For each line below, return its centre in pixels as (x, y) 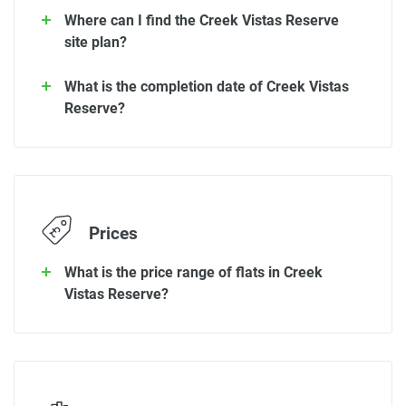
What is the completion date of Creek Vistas (207, 87)
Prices (111, 234)
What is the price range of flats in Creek (193, 272)
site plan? (96, 43)
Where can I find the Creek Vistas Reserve (202, 21)
